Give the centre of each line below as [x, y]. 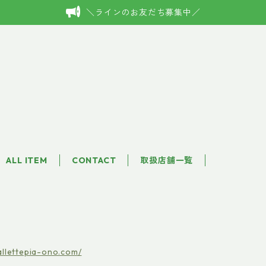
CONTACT [94, 160]
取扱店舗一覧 [167, 160]
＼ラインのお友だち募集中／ [143, 12]
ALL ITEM [27, 160]
